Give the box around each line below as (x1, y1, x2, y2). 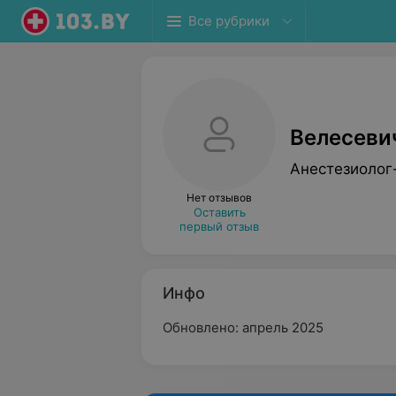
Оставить (193, 205, 246, 219)
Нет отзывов (187, 191, 252, 204)
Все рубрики (188, 12, 270, 29)
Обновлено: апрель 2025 (163, 319, 324, 336)
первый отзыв (179, 219, 259, 233)
